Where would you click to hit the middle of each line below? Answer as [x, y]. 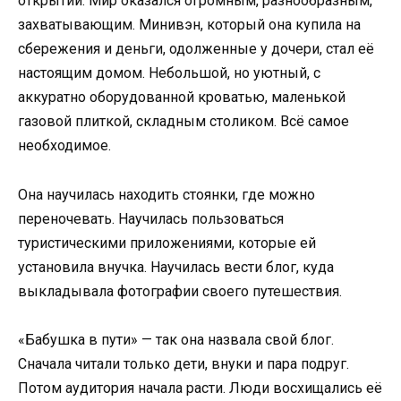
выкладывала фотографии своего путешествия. [180, 291]
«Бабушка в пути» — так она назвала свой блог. [176, 339]
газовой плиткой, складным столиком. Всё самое [183, 122]
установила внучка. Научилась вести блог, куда [176, 267]
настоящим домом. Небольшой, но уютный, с [169, 73]
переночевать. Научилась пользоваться [151, 218]
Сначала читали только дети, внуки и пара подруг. [183, 363]
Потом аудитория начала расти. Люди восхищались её [200, 388]
